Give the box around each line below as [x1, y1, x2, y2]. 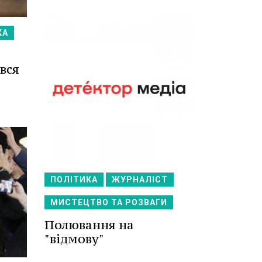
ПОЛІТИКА [50, 175, 98, 185]
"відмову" [44, 231, 104, 247]
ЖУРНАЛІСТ [112, 175, 168, 185]
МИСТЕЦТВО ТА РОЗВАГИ [50, 198, 167, 208]
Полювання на [44, 217, 134, 233]
